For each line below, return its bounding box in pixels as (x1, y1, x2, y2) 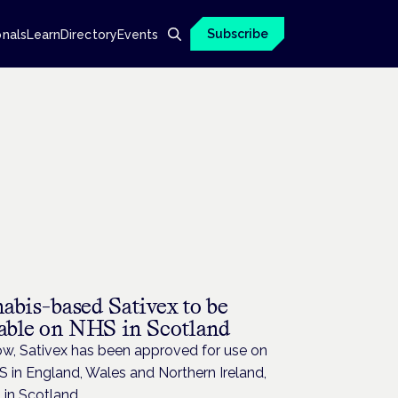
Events (116, 27, 159, 42)
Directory (60, 27, 117, 42)
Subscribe (206, 27, 268, 41)
